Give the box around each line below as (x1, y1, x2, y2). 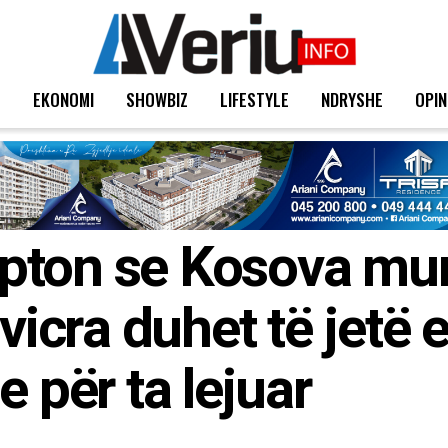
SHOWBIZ (125, 87, 188, 112)
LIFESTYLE (219, 87, 289, 112)
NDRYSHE (320, 87, 383, 112)
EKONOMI (32, 87, 94, 112)
